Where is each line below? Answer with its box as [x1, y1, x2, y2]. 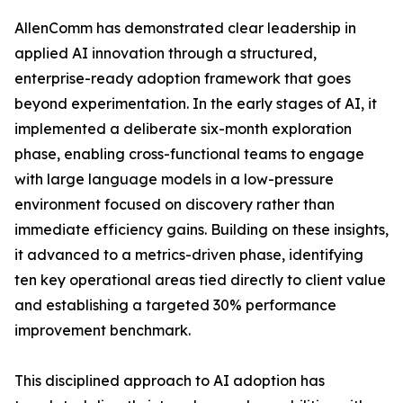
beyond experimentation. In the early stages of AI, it [14, 94, 377, 113]
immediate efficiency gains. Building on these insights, [14, 220, 389, 239]
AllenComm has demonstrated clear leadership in [14, 19, 356, 38]
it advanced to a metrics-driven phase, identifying [14, 246, 363, 264]
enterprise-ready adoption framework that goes [14, 69, 351, 88]
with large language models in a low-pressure [14, 170, 334, 189]
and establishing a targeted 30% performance [14, 296, 336, 315]
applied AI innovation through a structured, [14, 44, 317, 63]
